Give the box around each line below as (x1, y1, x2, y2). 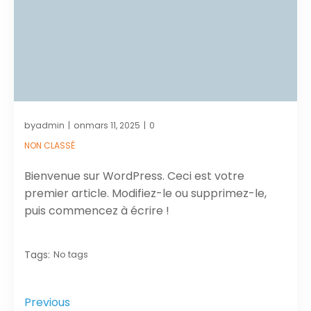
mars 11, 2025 (85, 119, 140, 131)
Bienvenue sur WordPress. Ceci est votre (24, 167, 244, 184)
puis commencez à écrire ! (24, 202, 169, 219)
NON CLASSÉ (24, 139, 75, 151)
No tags (53, 247, 88, 261)
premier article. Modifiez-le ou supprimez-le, (24, 185, 267, 201)
